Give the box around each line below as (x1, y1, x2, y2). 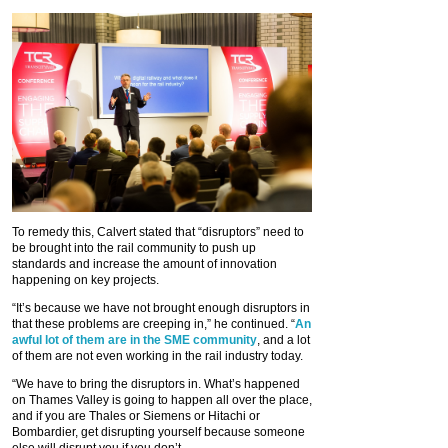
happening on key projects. (12, 273, 159, 288)
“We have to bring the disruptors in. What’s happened (12, 377, 300, 392)
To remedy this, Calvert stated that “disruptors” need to (12, 225, 304, 240)
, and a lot (257, 333, 310, 348)
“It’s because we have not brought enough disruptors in (12, 301, 310, 316)
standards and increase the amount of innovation (12, 257, 277, 272)
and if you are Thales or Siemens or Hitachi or (12, 409, 260, 424)
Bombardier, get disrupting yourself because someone (12, 425, 305, 440)
